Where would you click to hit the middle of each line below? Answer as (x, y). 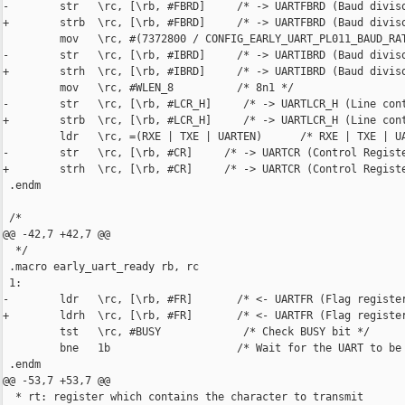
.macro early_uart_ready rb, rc (101, 267)
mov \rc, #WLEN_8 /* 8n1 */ (148, 88)
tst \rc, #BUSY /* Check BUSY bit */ (186, 332)
